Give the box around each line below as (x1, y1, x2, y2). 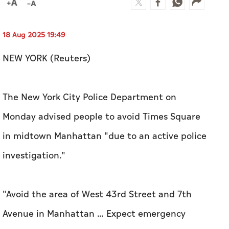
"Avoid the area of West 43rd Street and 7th (3, 188, 192, 202)
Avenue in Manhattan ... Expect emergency (3, 207, 186, 221)
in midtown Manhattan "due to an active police (3, 129, 207, 144)
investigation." (3, 149, 65, 163)
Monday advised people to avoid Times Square (3, 110, 200, 124)
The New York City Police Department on (3, 90, 176, 105)
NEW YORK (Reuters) (3, 52, 90, 66)
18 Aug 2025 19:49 (3, 30, 65, 41)
